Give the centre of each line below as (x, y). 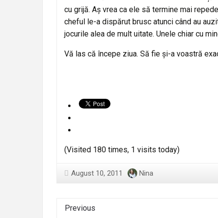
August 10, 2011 (97, 173)
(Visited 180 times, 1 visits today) (122, 149)
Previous (80, 208)
